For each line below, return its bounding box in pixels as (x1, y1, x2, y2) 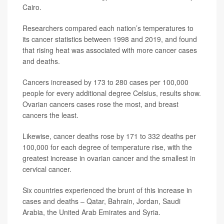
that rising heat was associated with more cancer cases (22, 45, 197, 55)
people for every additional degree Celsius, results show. (22, 88, 201, 98)
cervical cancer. (22, 164, 71, 174)
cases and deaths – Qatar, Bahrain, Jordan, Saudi (22, 196, 180, 206)
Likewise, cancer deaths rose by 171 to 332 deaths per (22, 131, 196, 141)
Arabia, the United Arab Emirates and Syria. (22, 207, 160, 217)
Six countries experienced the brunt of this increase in (22, 185, 192, 195)
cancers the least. (22, 110, 78, 120)
